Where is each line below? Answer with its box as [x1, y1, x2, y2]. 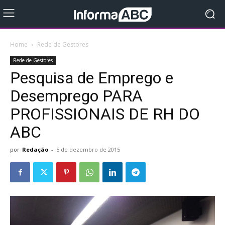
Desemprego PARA [10, 86, 143, 105]
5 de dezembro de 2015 [56, 146, 120, 153]
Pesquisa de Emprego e [10, 68, 173, 87]
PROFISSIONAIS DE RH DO [10, 104, 200, 124]
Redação [22, 146, 48, 153]
